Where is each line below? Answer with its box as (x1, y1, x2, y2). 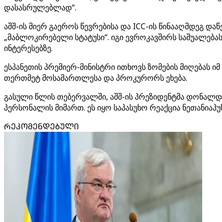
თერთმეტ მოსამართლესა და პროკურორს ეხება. (4, 72, 187, 83)
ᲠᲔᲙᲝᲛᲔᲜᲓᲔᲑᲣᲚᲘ (4, 121, 79, 132)
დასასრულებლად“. (4, 2, 76, 13)
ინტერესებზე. (4, 43, 53, 54)
